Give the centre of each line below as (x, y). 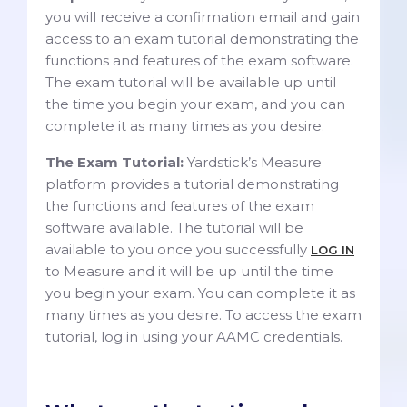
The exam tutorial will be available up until (191, 82)
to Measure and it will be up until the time (189, 271)
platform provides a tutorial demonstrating (192, 184)
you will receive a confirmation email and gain (203, 16)
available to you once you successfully (178, 249)
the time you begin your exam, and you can (195, 104)
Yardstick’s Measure (254, 162)
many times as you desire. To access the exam (203, 314)
